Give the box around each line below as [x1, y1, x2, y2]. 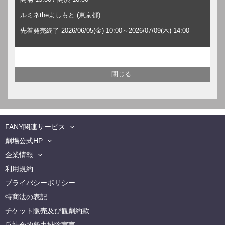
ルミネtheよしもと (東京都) [20, 11, 100, 19]
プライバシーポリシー [5, 178, 75, 187]
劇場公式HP [5, 136, 43, 145]
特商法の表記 [5, 192, 47, 201]
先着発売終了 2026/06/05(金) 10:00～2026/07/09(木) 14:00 [20, 26, 189, 34]
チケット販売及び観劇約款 [5, 206, 89, 215]
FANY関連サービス [5, 122, 65, 131]
